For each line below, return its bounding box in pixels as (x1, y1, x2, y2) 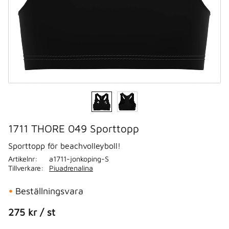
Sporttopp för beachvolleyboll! (8, 141, 121, 150)
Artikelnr (8, 154, 35, 163)
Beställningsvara (15, 185, 83, 196)
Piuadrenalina (49, 163, 93, 172)
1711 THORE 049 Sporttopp (8, 122, 139, 134)
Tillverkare (8, 163, 41, 172)
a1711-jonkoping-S (49, 154, 109, 163)
